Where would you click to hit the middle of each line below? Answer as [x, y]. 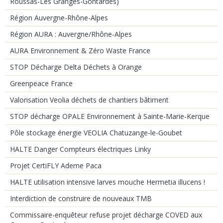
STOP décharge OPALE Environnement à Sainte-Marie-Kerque [110, 116]
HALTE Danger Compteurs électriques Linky [80, 149]
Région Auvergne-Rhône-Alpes [59, 17]
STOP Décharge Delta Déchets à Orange [76, 67]
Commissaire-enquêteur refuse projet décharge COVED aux [106, 215]
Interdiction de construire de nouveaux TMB [81, 198]
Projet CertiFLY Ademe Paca [56, 165]
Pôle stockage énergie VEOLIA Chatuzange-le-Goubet [96, 132]
